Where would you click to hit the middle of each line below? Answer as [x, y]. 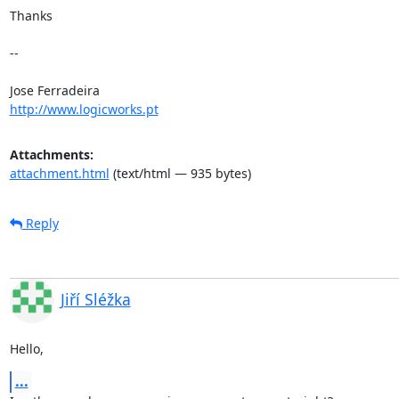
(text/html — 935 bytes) [180, 173]
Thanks [33, 15]
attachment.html [59, 173]
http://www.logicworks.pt [84, 109]
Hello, [26, 348]
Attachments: [51, 154]
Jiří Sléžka [95, 299]
